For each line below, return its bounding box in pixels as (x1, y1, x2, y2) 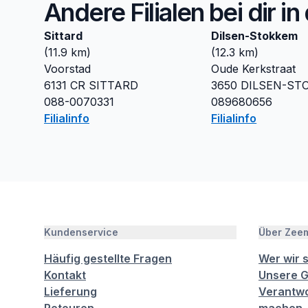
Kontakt (44, 268, 86, 282)
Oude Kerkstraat (211, 62, 296, 76)
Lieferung (44, 285, 97, 298)
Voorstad (44, 62, 91, 76)
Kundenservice (44, 226, 118, 238)
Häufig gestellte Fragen (44, 252, 172, 265)
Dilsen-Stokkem (211, 29, 298, 43)
